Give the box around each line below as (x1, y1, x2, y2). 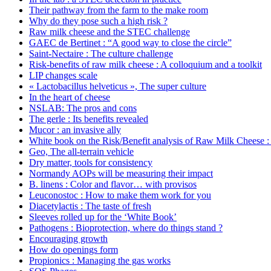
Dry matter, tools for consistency (29, 157, 152, 168)
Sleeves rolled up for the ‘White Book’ (29, 211, 177, 222)
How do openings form (29, 244, 118, 255)
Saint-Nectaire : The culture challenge (29, 48, 173, 59)
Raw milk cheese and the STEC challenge (29, 26, 190, 37)
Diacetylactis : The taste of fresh (29, 200, 151, 211)
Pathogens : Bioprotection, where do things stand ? (29, 222, 223, 233)
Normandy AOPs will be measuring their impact (29, 168, 213, 178)
